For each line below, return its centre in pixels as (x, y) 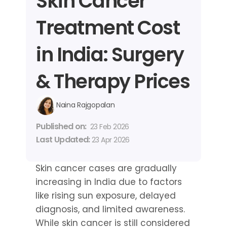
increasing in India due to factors (109, 182)
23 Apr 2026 (111, 140)
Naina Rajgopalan (86, 105)
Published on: (62, 126)
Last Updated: (64, 140)
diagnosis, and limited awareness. (110, 209)
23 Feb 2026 (110, 127)
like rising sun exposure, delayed (106, 196)
